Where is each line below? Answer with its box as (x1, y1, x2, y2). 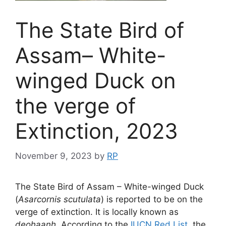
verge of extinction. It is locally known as (15, 206, 179, 217)
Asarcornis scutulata (18, 194, 101, 204)
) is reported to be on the (101, 194, 203, 204)
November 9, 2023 (15, 150, 92, 161)
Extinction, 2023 (15, 118, 178, 144)
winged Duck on (15, 68, 176, 93)
